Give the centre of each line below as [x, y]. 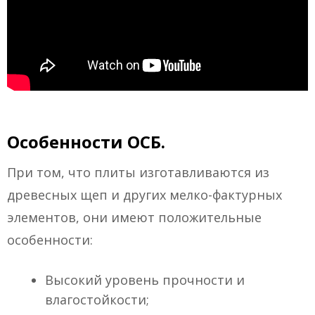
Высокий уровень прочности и [145, 280]
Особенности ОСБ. [86, 142]
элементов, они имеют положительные [134, 218]
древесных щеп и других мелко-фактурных [144, 195]
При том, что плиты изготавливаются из [138, 173]
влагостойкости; [97, 300]
